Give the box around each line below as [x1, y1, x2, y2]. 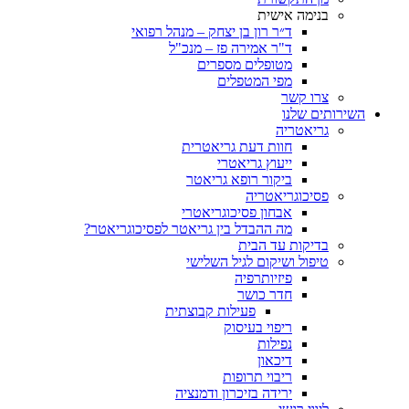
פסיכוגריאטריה [246, 188, 329, 204]
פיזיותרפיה [235, 270, 292, 286]
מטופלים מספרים [197, 57, 292, 72]
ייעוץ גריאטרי [217, 155, 292, 171]
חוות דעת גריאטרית [182, 139, 292, 154]
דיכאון [257, 352, 292, 368]
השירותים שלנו [282, 106, 365, 121]
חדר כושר [237, 287, 292, 302]
